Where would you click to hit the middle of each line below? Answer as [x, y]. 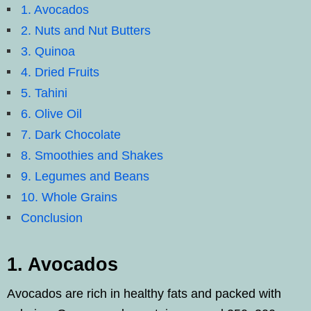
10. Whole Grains [69, 197]
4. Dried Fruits [60, 72]
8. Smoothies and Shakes [92, 155]
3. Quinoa [48, 51]
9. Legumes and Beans [85, 176]
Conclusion [52, 218]
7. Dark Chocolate [71, 135]
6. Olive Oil [51, 114]
